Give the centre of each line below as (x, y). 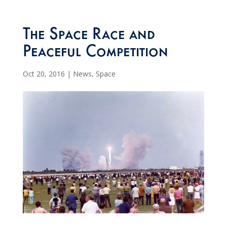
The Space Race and (89, 36)
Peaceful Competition (95, 53)
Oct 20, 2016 (44, 74)
